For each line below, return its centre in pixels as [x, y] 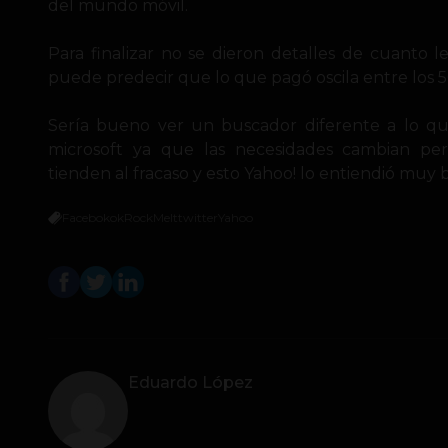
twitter [198, 217]
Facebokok [93, 217]
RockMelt [151, 217]
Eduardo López [190, 382]
